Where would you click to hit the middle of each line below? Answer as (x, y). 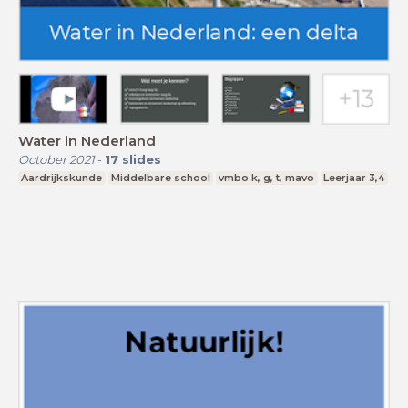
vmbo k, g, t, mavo (267, 178)
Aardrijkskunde (62, 178)
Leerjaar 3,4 (355, 178)
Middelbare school (160, 178)
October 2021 (56, 159)
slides (142, 159)
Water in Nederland (87, 141)
